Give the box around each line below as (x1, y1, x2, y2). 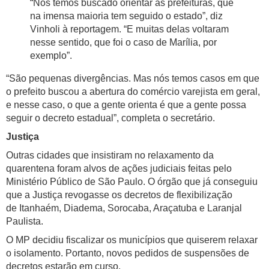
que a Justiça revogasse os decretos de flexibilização (6, 190, 232, 201)
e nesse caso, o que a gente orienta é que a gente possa (6, 100, 246, 110)
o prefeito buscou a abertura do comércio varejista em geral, (6, 86, 260, 97)
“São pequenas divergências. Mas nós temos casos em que (6, 73, 259, 84)
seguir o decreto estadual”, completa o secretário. (6, 113, 215, 124)
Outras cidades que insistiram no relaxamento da (6, 150, 214, 161)
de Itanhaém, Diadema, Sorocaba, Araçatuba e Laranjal (6, 203, 242, 214)
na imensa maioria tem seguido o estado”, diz (30, 11, 223, 22)
